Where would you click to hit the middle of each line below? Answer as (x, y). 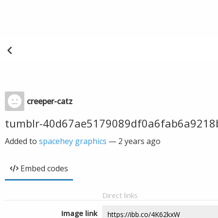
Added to (22, 141)
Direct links (120, 195)
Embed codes (44, 168)
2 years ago (139, 141)
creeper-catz (50, 101)
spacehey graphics (73, 141)
